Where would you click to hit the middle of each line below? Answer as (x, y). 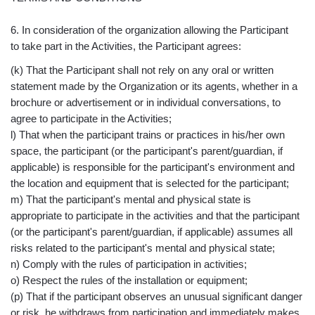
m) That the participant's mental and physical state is (131, 199)
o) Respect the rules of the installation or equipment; (129, 280)
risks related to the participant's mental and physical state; (143, 247)
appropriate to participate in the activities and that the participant (155, 215)
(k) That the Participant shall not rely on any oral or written (142, 70)
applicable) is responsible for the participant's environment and (153, 167)
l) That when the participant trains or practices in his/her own (148, 134)
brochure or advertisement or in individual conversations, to (146, 102)
